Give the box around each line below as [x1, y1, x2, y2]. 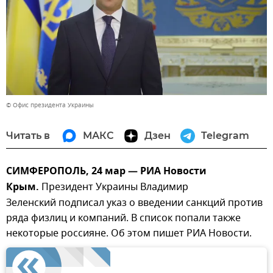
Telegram [201, 130, 249, 142]
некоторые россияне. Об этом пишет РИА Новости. [6, 226, 252, 241]
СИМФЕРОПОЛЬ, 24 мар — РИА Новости [6, 164, 207, 180]
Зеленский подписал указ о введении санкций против [6, 196, 263, 211]
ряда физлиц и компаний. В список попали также [6, 211, 241, 226]
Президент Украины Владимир [39, 180, 188, 195]
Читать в [6, 130, 50, 142]
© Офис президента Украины [6, 101, 94, 110]
